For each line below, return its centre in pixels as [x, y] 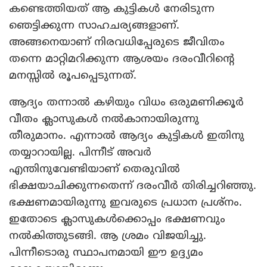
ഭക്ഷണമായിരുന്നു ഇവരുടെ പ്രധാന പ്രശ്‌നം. [125, 202]
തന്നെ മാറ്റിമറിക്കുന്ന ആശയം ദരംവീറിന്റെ [122, 58]
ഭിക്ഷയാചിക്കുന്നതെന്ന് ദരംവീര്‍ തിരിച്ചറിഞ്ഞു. [133, 185]
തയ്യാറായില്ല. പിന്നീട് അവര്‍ [80, 152]
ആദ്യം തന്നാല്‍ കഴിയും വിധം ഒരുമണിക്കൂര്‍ [126, 102]
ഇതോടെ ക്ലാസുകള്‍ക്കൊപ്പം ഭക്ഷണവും [117, 218]
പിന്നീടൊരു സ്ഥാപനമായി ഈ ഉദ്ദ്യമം [106, 252]
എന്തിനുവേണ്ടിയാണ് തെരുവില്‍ [94, 168]
